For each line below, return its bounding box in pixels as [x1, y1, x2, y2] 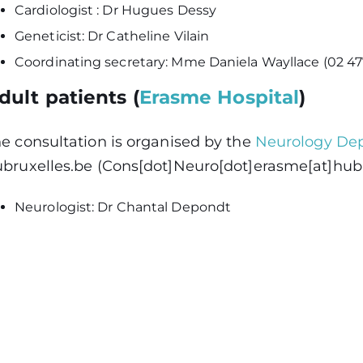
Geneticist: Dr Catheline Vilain [15, 28, 210, 44]
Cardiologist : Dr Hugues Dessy [15, 2, 216, 18]
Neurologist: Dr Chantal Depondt [15, 199, 232, 215]
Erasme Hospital [139, 86, 300, 109]
